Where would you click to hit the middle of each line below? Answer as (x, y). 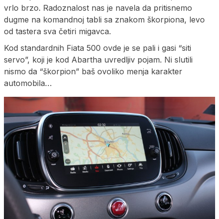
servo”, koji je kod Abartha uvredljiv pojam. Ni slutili (98, 59)
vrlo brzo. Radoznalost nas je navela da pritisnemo (98, 8)
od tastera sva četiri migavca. (57, 31)
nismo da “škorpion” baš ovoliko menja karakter (93, 71)
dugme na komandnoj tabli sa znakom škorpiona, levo (104, 19)
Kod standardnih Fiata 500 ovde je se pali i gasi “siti (98, 48)
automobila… (28, 83)
